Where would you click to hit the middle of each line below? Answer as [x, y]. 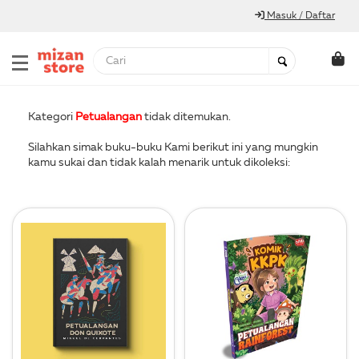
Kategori [52, 117]
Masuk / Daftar [300, 16]
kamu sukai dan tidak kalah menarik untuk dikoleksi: [159, 163]
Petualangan [109, 117]
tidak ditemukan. [186, 117]
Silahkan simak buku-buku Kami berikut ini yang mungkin [173, 147]
